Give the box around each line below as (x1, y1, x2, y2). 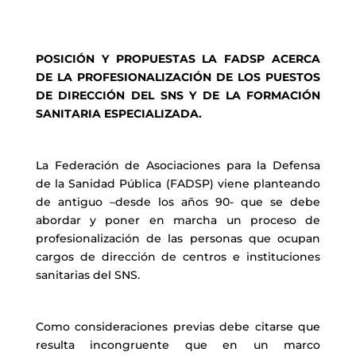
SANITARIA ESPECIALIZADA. (35, 106, 202, 121)
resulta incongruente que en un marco (35, 338, 321, 352)
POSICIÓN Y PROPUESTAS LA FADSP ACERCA (35, 52, 321, 66)
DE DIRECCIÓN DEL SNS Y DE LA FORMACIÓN (35, 88, 321, 103)
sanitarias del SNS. (35, 268, 140, 282)
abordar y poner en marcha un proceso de (35, 213, 321, 227)
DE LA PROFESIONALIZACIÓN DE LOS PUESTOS (35, 70, 321, 84)
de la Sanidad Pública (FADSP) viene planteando (35, 176, 321, 191)
